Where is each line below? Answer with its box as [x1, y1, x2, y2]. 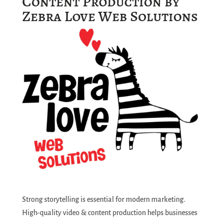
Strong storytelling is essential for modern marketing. [22, 195, 186, 204]
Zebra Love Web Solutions [22, 6, 198, 26]
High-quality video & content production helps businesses [22, 209, 197, 217]
